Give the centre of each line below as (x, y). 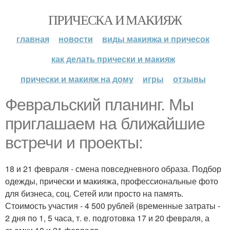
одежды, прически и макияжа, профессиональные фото (112, 181)
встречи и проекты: (74, 143)
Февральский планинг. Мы (99, 105)
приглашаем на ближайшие (105, 124)
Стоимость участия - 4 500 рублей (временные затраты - (113, 206)
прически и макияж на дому (77, 79)
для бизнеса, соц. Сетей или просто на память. (94, 193)
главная (33, 39)
